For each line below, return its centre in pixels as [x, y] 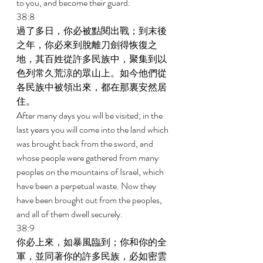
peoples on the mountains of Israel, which [91, 172]
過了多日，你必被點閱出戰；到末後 [92, 31]
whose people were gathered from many [88, 158]
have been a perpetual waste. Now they [87, 186]
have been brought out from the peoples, [90, 200]
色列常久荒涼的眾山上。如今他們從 [92, 73]
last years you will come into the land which [93, 129]
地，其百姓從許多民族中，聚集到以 [92, 59]
